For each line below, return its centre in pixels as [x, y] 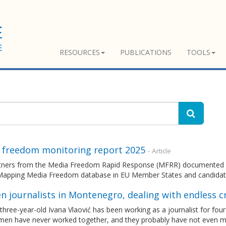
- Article [159, 151]
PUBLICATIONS [146, 52]
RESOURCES [80, 52]
